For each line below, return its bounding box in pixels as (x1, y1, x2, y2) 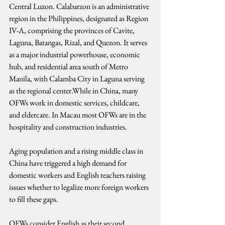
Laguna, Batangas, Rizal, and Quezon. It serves (9, 37, 149, 48)
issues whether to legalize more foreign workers (9, 182, 150, 192)
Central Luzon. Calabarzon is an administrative (9, 1, 151, 12)
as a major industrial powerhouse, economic (9, 49, 142, 60)
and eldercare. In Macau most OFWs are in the (9, 109, 148, 120)
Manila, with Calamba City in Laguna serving (9, 73, 146, 84)
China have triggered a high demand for (9, 158, 128, 168)
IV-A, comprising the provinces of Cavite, (9, 25, 136, 36)
